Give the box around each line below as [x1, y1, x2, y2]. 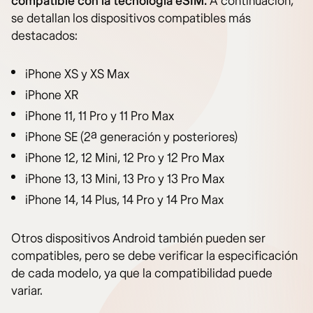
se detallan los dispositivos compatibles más [11, 10, 251, 27]
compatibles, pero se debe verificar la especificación [11, 248, 298, 265]
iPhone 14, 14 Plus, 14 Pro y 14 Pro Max [25, 192, 224, 209]
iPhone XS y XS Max [25, 66, 129, 83]
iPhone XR [25, 87, 78, 104]
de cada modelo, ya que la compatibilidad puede [11, 265, 272, 282]
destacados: [11, 28, 78, 45]
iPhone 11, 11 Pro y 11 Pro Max [25, 108, 174, 125]
